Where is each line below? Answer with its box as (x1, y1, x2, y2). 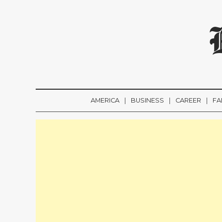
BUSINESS (131, 97, 164, 104)
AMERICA (91, 97, 119, 104)
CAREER (175, 97, 201, 104)
